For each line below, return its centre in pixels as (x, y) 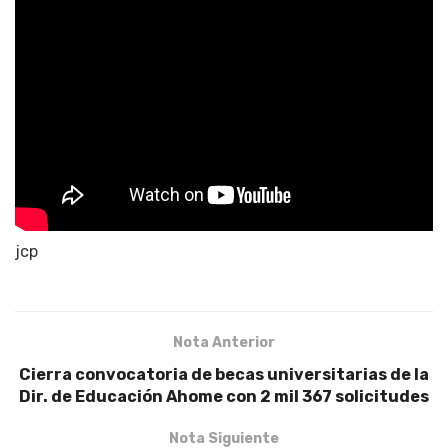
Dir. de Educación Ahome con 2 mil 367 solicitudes (224, 396)
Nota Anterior (224, 342)
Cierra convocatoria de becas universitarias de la (224, 374)
